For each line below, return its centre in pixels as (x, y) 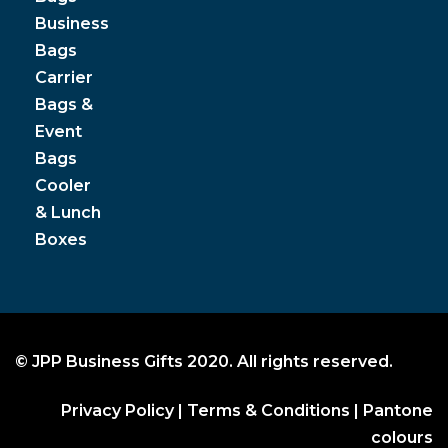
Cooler (63, 185)
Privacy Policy (117, 410)
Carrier (64, 77)
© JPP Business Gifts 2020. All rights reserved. (204, 361)
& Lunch (68, 212)
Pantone (398, 410)
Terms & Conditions (268, 410)
